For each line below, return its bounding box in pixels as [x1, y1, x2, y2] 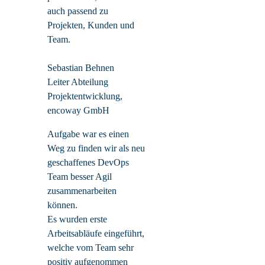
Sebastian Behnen [47, 62, 114, 73]
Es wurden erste [47, 214, 107, 224]
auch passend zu [47, 5, 108, 16]
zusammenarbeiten [47, 185, 117, 196]
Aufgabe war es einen [47, 128, 129, 139]
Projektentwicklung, [47, 91, 122, 101]
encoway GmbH [47, 105, 109, 115]
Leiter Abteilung [47, 76, 108, 87]
